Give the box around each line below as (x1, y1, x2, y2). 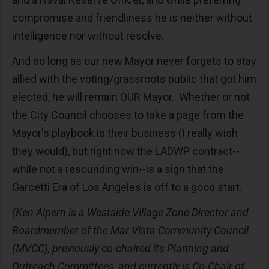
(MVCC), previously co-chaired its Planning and (12, 242, 229, 255)
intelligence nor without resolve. (12, 29, 166, 42)
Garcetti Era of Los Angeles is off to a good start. (12, 181, 244, 193)
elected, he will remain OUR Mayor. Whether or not (12, 91, 250, 103)
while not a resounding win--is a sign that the (12, 163, 224, 175)
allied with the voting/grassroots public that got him (12, 73, 256, 85)
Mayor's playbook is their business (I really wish (12, 127, 238, 139)
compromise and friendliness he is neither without (12, 11, 252, 24)
